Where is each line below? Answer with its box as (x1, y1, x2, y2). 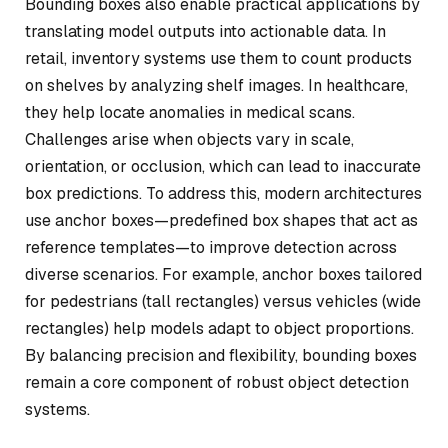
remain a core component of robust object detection (25, 371, 409, 393)
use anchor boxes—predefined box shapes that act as (25, 209, 418, 231)
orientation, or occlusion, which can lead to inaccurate (25, 155, 421, 177)
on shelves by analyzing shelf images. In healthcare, (25, 74, 408, 96)
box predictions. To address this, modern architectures (25, 182, 422, 204)
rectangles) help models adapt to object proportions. (25, 317, 414, 339)
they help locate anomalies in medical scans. (25, 101, 355, 123)
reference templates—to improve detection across (25, 236, 397, 258)
